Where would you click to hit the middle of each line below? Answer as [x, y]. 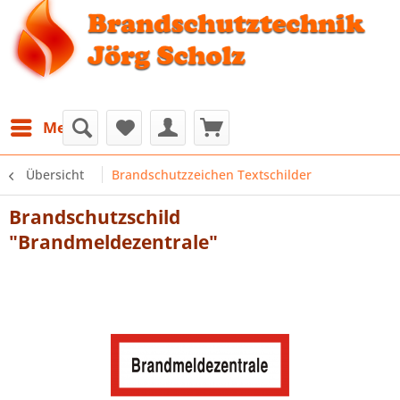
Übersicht [55, 175]
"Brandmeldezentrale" [113, 242]
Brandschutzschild [95, 217]
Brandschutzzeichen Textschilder [212, 175]
